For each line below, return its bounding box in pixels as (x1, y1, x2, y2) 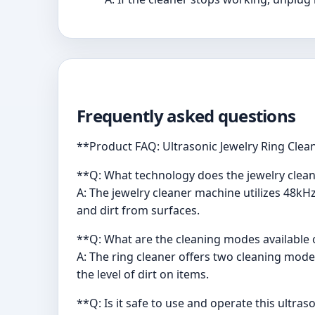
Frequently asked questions (77, 104, 296, 128)
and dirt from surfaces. (77, 202, 200, 219)
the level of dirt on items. (77, 266, 209, 283)
